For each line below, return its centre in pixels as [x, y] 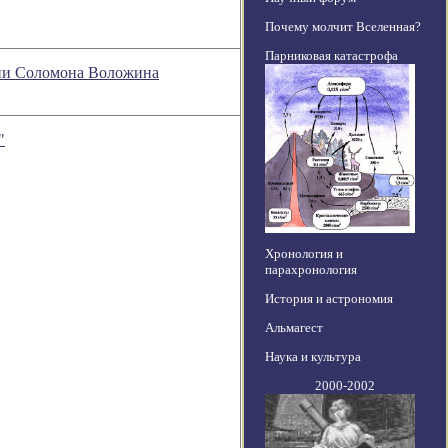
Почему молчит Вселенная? [343, 27]
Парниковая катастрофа [331, 56]
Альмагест [294, 328]
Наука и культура [313, 357]
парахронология [311, 270]
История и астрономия [329, 299]
